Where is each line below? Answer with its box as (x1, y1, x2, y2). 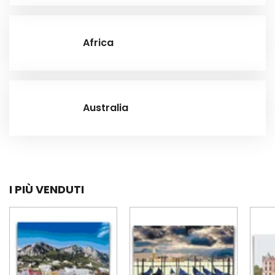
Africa (83, 36, 114, 50)
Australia (83, 101, 128, 115)
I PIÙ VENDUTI (9, 182, 84, 198)
